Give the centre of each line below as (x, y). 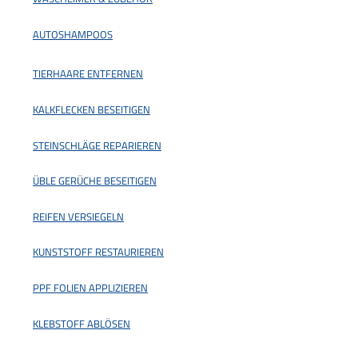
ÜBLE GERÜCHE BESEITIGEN (95, 181)
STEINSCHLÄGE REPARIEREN (97, 145)
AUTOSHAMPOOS (73, 34)
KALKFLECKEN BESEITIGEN (91, 110)
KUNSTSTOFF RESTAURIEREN (98, 252)
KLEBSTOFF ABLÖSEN (82, 323)
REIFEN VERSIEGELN (78, 216)
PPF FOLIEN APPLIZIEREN (90, 287)
